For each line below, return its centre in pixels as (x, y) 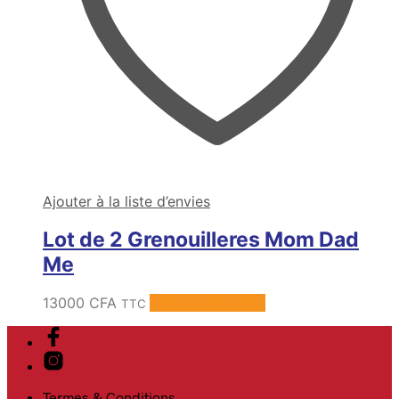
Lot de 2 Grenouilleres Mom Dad (201, 239)
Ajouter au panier (208, 303)
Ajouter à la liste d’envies (126, 201)
